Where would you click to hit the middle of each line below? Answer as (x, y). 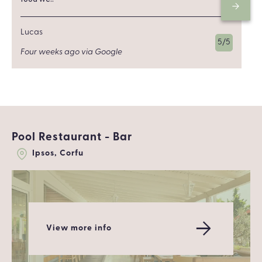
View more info (79, 228)
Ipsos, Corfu (58, 154)
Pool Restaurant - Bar (72, 137)
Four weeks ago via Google (71, 52)
